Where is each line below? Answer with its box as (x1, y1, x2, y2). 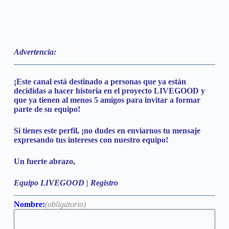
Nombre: (13, 199, 45, 209)
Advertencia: (13, 48, 56, 57)
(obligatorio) (44, 199, 86, 209)
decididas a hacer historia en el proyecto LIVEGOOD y (13, 86, 205, 96)
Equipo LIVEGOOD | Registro (13, 178, 118, 188)
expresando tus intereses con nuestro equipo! (13, 135, 168, 145)
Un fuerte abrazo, (13, 157, 75, 166)
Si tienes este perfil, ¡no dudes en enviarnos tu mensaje (13, 126, 200, 135)
